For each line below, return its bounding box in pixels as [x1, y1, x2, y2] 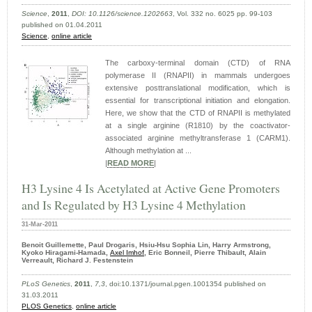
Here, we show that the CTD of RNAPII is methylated [105, 108, 290, 117]
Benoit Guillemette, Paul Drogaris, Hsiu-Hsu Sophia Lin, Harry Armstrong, [22, 240, 271, 249]
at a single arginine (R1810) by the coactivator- [105, 120, 290, 130]
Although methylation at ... [105, 146, 192, 155]
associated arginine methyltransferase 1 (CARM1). [105, 133, 290, 142]
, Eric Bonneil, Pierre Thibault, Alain [144, 248, 266, 256]
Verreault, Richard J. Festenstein [22, 256, 133, 264]
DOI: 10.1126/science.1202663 [72, 9, 173, 17]
